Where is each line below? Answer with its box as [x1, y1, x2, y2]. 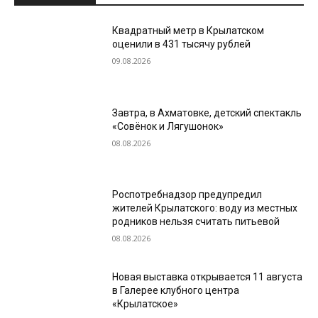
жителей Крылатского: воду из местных [112, 202, 298, 214]
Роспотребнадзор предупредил [112, 189, 263, 201]
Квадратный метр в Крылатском [112, 25, 265, 37]
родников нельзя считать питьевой [112, 216, 280, 228]
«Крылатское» [112, 298, 179, 310]
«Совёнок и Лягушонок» [112, 120, 224, 132]
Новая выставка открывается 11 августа [112, 271, 303, 283]
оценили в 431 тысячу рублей [112, 38, 251, 50]
